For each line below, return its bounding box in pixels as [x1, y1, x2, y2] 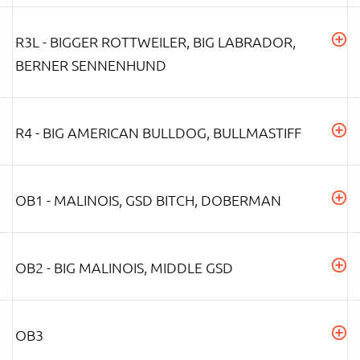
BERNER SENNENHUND [15, 55, 166, 74]
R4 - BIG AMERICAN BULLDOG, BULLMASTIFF [15, 122, 301, 141]
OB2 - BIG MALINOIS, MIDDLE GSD [15, 257, 233, 276]
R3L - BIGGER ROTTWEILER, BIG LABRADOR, [15, 31, 296, 51]
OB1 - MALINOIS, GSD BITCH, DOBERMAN [15, 190, 281, 209]
